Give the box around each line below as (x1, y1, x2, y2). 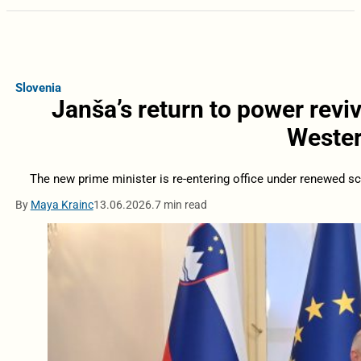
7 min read (154, 197, 207, 211)
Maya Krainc (30, 197, 93, 211)
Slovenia (15, 80, 61, 95)
